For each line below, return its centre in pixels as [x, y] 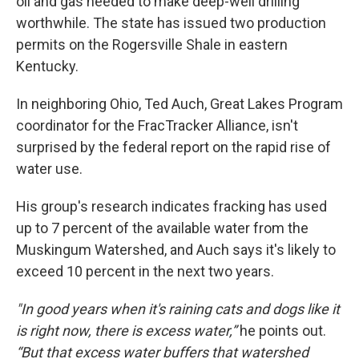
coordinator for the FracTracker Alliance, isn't [157, 126]
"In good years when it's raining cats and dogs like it [178, 309]
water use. [49, 169]
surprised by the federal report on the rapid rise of [173, 147]
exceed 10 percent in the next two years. [145, 272]
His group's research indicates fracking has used [171, 207]
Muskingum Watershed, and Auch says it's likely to [176, 250]
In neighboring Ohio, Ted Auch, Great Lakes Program [179, 104]
